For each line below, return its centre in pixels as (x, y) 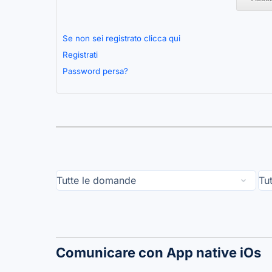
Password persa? (95, 71)
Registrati (80, 55)
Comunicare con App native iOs (158, 253)
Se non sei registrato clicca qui (121, 39)
